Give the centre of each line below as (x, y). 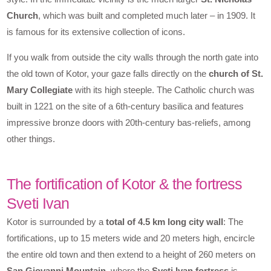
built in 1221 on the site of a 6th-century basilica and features (126, 106)
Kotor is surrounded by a (57, 221)
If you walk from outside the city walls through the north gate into (133, 57)
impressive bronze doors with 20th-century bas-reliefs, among (129, 122)
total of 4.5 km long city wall (165, 221)
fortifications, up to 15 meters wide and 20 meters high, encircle (131, 238)
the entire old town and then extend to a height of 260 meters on (131, 254)
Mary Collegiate (40, 90)
